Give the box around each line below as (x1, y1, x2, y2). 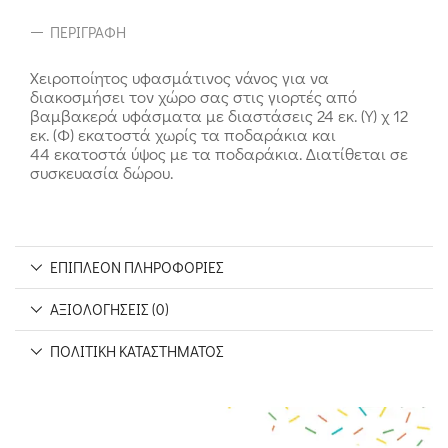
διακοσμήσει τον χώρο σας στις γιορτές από (30, 85, 357, 109)
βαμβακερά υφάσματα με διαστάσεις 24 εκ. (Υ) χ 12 (30, 104, 408, 128)
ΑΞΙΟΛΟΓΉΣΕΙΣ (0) (50, 299, 170, 319)
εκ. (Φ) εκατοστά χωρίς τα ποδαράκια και (30, 123, 336, 147)
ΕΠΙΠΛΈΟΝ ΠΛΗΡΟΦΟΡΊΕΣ (50, 257, 225, 277)
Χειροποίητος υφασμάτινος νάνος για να (30, 66, 329, 90)
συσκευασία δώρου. (30, 161, 173, 185)
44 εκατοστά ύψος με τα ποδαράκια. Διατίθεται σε (30, 142, 408, 166)
